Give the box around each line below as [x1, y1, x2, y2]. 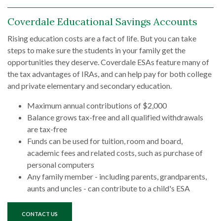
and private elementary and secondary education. [7, 81, 172, 90]
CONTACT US [22, 211, 58, 217]
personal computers [27, 160, 102, 169]
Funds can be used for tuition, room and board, [27, 136, 183, 146]
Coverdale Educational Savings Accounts [7, 15, 197, 28]
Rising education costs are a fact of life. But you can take [7, 34, 196, 43]
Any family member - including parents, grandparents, [27, 172, 207, 181]
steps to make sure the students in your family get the [7, 45, 185, 55]
